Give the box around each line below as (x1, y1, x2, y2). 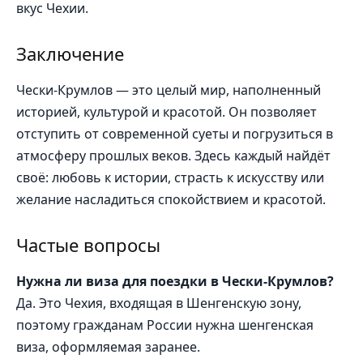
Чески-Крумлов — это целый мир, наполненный (16, 80, 321, 99)
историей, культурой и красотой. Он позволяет (16, 102, 317, 121)
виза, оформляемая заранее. (16, 337, 200, 356)
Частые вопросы (16, 232, 160, 257)
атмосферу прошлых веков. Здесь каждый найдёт (16, 146, 331, 164)
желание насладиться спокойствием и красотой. (16, 190, 326, 208)
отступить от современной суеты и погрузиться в (16, 124, 333, 143)
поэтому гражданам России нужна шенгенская (16, 315, 314, 334)
